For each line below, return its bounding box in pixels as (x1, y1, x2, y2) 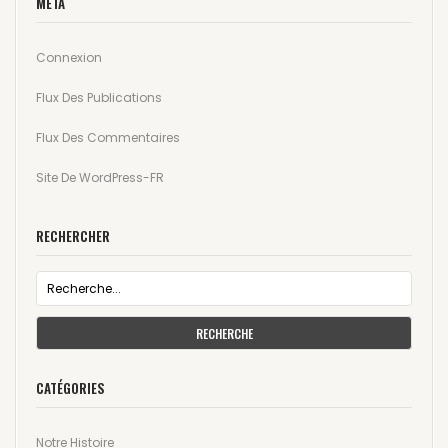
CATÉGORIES (36, 378, 105, 399)
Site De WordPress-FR (36, 169, 164, 187)
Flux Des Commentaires (36, 129, 180, 147)
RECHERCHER (36, 226, 110, 247)
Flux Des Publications (36, 89, 162, 107)
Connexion (36, 49, 102, 67)
